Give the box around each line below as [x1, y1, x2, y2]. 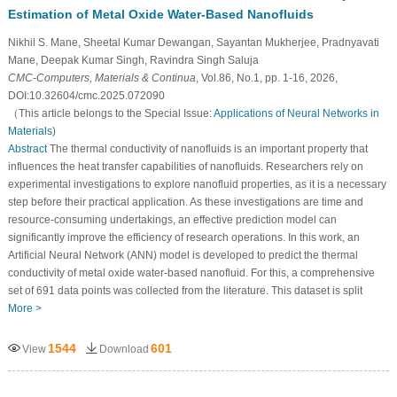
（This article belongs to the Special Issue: [7, 106, 214, 120]
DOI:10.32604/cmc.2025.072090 [7, 89, 165, 102]
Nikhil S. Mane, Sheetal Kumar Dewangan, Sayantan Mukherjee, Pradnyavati [7, 35, 379, 49]
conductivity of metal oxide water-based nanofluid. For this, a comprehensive [7, 266, 375, 279]
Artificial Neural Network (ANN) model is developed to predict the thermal [7, 248, 358, 261]
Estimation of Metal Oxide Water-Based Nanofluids [7, 6, 314, 21]
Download [98, 342, 149, 355]
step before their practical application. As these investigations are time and [7, 195, 363, 208]
